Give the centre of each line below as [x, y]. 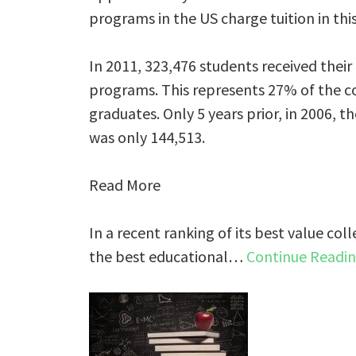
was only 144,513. [147, 137]
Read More [125, 185]
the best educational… [168, 256]
